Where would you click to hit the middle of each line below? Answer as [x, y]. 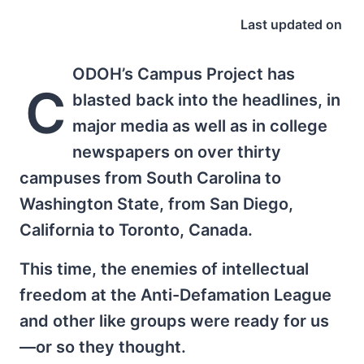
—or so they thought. [103, 347]
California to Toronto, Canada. [136, 230]
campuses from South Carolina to [150, 178]
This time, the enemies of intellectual [164, 269]
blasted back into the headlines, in [206, 100]
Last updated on [291, 24]
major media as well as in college [199, 126]
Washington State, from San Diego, [156, 204]
